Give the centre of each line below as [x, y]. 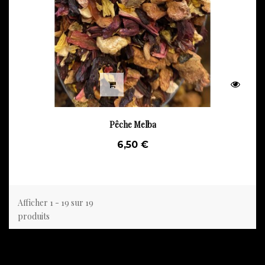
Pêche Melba [132, 125]
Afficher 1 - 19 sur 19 [56, 203]
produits [34, 216]
